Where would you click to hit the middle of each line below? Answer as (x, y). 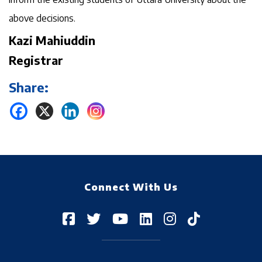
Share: (29, 87)
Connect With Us (131, 187)
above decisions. (42, 18)
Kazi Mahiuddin (52, 40)
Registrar (36, 60)
